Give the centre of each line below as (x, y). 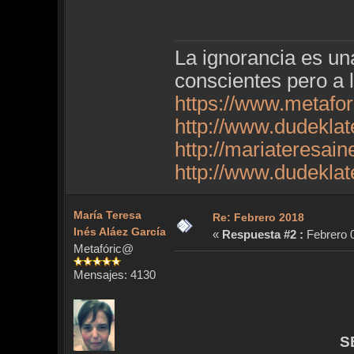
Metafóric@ (103, 249)
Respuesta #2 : (262, 235)
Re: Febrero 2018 (258, 218)
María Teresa (107, 215)
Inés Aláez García (119, 232)
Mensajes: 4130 (114, 275)
